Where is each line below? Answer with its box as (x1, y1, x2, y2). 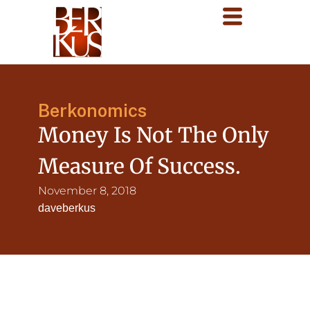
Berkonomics (38, 100, 147, 121)
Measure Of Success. (38, 153, 241, 179)
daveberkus (38, 202, 95, 214)
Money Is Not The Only (38, 122, 269, 148)
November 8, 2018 (38, 184, 136, 197)
